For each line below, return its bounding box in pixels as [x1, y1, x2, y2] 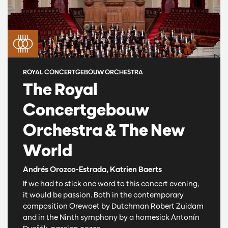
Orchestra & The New [23, 119, 185, 140]
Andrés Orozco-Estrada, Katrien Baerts [23, 164, 162, 174]
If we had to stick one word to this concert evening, [23, 178, 199, 188]
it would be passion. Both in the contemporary [23, 189, 184, 199]
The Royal [23, 78, 98, 99]
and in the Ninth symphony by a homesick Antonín [23, 212, 199, 222]
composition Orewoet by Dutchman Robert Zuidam [23, 201, 204, 211]
